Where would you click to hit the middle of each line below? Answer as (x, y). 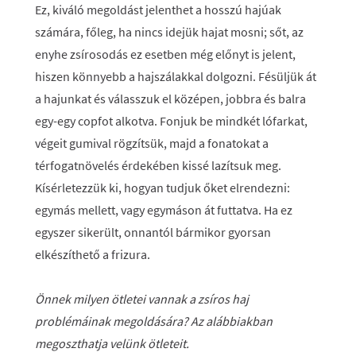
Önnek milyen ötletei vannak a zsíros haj (142, 299)
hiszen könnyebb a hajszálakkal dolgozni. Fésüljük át (176, 76)
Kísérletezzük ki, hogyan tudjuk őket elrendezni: (163, 188)
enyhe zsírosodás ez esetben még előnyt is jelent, (165, 54)
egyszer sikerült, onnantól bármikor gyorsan (153, 232)
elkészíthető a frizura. (94, 254)
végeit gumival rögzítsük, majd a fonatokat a (152, 143)
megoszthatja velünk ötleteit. (112, 343)
